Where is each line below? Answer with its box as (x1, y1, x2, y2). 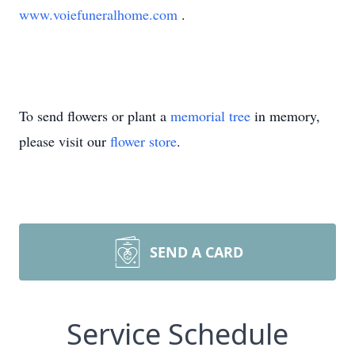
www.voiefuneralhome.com (19, 5, 181, 24)
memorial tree (170, 106, 250, 125)
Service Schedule (67, 315, 288, 353)
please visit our (19, 132, 110, 151)
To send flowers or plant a (19, 106, 170, 125)
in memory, (250, 106, 320, 125)
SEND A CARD (150, 242, 243, 261)
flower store (110, 132, 177, 151)
